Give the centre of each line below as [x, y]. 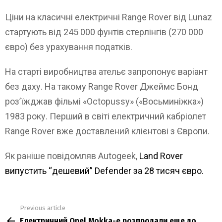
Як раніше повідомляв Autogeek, [72, 156]
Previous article [43, 208]
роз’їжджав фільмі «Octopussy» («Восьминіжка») [104, 102]
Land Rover [161, 156]
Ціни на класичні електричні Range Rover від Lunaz [109, 17]
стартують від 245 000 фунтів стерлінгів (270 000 [104, 32]
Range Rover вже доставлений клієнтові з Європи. [107, 131]
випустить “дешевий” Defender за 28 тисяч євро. [104, 171]
